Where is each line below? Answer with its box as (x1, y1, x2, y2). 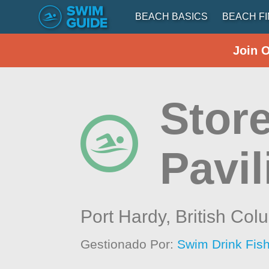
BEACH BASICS (135, 11, 208, 22)
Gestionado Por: (80, 237, 178, 251)
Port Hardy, (80, 207, 176, 226)
